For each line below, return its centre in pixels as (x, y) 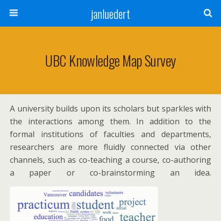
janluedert (110, 13)
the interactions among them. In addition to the (110, 121)
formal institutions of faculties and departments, (110, 134)
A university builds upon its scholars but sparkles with (110, 109)
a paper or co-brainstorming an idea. (110, 173)
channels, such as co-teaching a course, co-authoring (110, 160)
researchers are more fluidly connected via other (110, 147)
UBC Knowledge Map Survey (110, 60)
